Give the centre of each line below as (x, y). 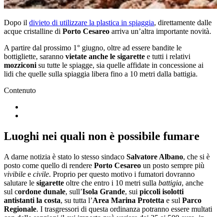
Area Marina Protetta (128, 200)
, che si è (196, 156)
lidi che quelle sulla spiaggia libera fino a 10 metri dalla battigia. (101, 74)
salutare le (20, 183)
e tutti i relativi (168, 56)
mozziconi (21, 65)
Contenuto (20, 90)
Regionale (20, 209)
